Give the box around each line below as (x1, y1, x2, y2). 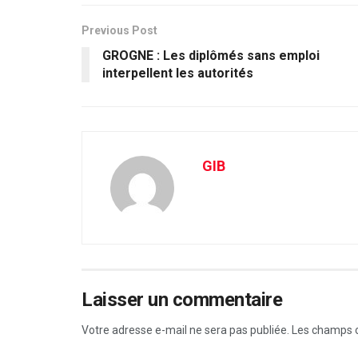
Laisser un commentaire (82, 288, 283, 311)
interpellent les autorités (102, 65, 253, 81)
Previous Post (82, 23, 157, 37)
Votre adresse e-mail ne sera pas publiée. (82, 323, 289, 336)
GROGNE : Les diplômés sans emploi (102, 47, 320, 63)
